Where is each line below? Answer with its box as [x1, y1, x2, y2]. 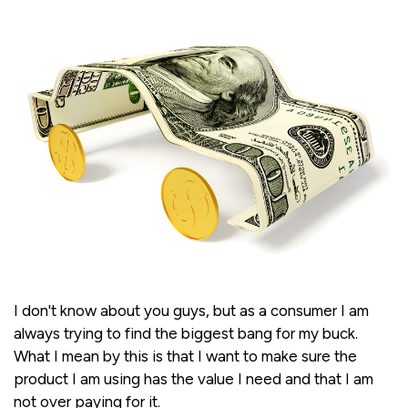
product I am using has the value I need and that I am [14, 369, 373, 388]
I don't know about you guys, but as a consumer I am [14, 301, 369, 320]
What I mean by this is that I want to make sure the [14, 346, 357, 365]
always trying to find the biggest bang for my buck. [14, 323, 358, 342]
